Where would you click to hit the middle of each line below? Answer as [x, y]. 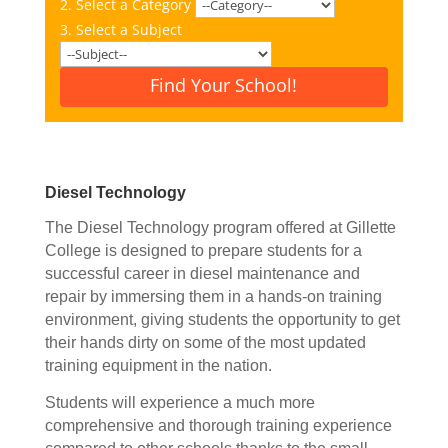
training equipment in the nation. [158, 365]
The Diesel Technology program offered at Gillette [220, 227]
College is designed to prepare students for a [203, 250]
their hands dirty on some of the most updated [205, 342]
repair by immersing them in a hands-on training [213, 296]
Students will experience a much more [179, 402]
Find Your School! [224, 85]
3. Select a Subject [122, 29]
